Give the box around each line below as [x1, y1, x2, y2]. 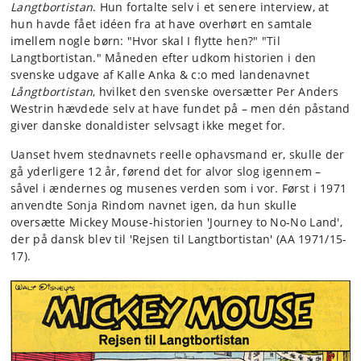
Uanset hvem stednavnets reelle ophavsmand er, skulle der [10, 147, 345, 163]
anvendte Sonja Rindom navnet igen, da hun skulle [10, 197, 297, 214]
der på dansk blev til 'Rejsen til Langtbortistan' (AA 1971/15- [10, 231, 347, 247]
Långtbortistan [10, 84, 93, 100]
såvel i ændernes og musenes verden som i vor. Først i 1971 [10, 180, 347, 197]
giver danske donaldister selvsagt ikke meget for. [10, 118, 286, 134]
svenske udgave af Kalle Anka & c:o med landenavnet [10, 67, 309, 83]
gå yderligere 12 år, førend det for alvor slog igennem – [10, 164, 322, 180]
